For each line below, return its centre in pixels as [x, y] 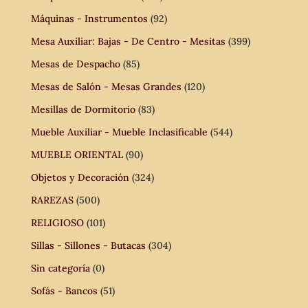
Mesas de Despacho [75, 64]
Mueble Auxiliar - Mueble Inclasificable [119, 132]
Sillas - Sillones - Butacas [88, 245]
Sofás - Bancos [64, 290]
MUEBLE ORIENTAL [77, 154]
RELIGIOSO [57, 222]
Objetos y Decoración [80, 177]
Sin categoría [60, 268]
